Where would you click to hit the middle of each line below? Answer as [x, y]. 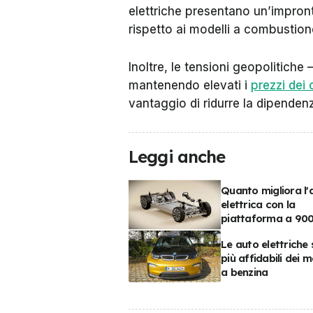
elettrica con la [258, 205]
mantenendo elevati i [190, 85]
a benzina [245, 272]
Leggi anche [177, 156]
